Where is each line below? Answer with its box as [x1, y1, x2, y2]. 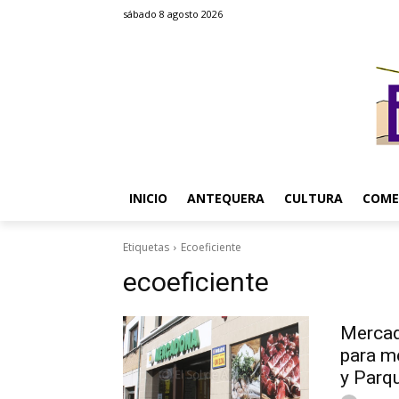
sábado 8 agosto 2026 [123, 7, 223, 20]
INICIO [129, 190, 167, 207]
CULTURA [284, 190, 343, 207]
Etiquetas [123, 240, 169, 255]
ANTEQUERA [187, 190, 265, 207]
